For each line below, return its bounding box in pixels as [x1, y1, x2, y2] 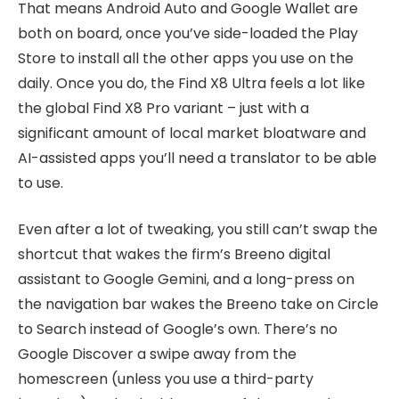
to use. [18, 172, 63, 193]
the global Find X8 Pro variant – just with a [18, 97, 309, 118]
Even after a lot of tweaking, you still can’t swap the [18, 219, 378, 240]
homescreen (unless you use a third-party [18, 369, 313, 390]
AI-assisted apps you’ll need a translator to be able [18, 147, 377, 168]
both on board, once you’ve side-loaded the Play [18, 22, 358, 44]
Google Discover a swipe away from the [18, 344, 297, 365]
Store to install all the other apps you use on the [18, 47, 354, 69]
